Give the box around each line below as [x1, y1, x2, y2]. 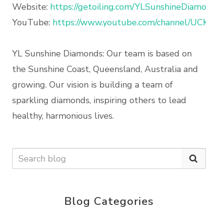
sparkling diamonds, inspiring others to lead [12, 94, 186, 107]
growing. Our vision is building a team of [12, 79, 173, 91]
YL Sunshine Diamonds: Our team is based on [12, 48, 192, 60]
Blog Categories [64, 194, 154, 209]
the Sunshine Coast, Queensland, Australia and [12, 63, 198, 75]
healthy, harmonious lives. [12, 110, 114, 122]
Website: [12, 1, 50, 13]
